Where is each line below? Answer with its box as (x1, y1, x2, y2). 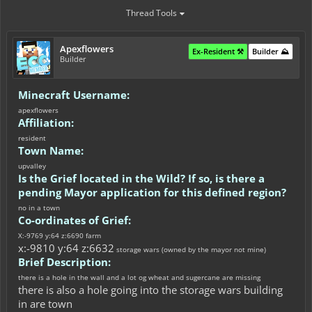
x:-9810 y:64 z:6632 (18, 241, 114, 255)
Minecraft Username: (18, 88, 130, 102)
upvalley (18, 161, 46, 171)
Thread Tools (125, 7, 177, 19)
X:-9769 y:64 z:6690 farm (18, 231, 101, 240)
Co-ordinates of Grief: (18, 213, 131, 227)
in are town (18, 297, 72, 311)
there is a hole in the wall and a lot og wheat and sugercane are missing (18, 272, 260, 282)
